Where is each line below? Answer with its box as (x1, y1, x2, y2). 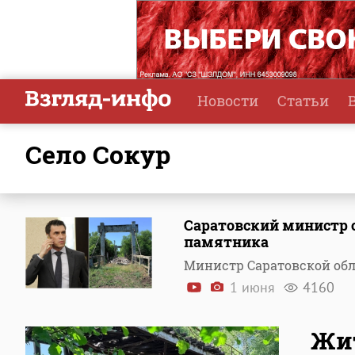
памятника (184, 232, 269, 251)
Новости (197, 91, 258, 110)
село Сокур (42, 137, 170, 171)
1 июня (226, 278, 279, 296)
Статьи (277, 91, 329, 110)
